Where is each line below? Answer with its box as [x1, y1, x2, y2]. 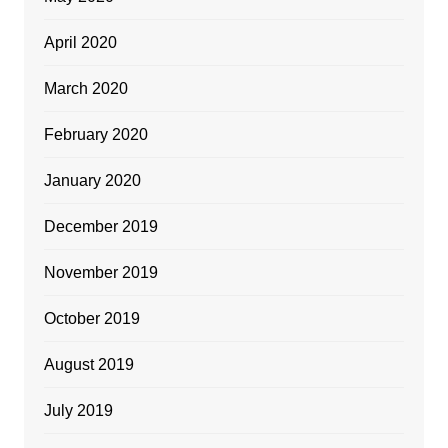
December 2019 [43, 217, 158, 235]
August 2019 [43, 355, 134, 373]
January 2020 [43, 171, 141, 189]
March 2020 [43, 79, 128, 97]
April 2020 [43, 33, 117, 51]
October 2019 [43, 309, 140, 327]
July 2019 [43, 401, 113, 419]
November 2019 [43, 263, 158, 281]
